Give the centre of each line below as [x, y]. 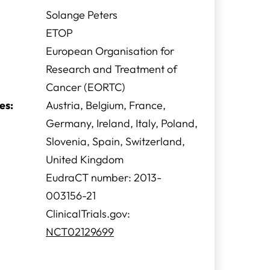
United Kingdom [85, 159]
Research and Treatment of [111, 69]
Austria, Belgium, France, [106, 105]
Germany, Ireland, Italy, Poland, [122, 123]
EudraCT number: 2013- [104, 177]
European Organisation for [110, 51]
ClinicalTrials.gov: [88, 214]
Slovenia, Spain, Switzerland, [115, 141]
